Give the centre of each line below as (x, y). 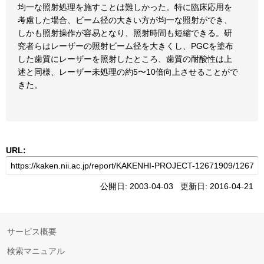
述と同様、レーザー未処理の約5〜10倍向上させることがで (128, 72)
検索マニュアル (36, 251)
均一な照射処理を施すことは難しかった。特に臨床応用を (125, 7)
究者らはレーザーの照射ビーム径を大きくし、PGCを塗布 (126, 46)
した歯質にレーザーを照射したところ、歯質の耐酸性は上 (125, 59)
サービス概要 (32, 232)
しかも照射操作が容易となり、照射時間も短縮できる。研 (125, 33)
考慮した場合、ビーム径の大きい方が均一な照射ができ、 (125, 20)
